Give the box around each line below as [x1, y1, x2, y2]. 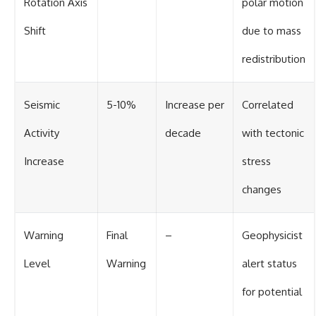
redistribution [242, 51, 305, 66]
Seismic [24, 97, 60, 111]
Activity [24, 126, 59, 140]
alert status [242, 256, 297, 270]
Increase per [165, 97, 224, 111]
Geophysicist [242, 228, 303, 242]
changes [242, 182, 281, 196]
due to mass [242, 23, 301, 37]
